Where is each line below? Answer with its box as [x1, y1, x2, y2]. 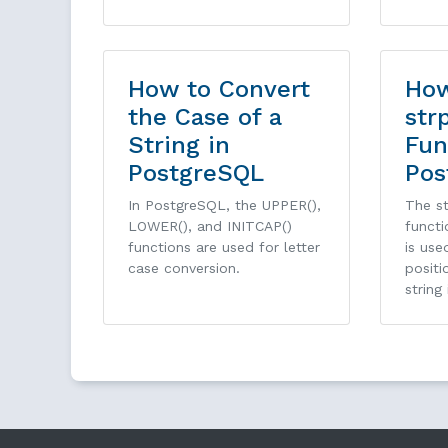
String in [128, 131, 230, 160]
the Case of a [128, 103, 282, 132]
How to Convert [128, 75, 310, 104]
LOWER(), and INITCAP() [128, 218, 292, 235]
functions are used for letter [128, 239, 320, 256]
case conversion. [128, 260, 240, 277]
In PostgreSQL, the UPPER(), [128, 197, 321, 214]
